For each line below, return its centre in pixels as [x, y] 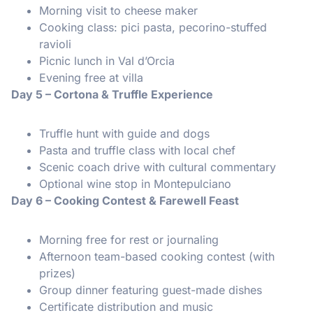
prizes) [57, 273]
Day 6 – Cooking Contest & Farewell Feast [125, 200]
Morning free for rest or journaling [129, 239]
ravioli [55, 44]
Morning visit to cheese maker [118, 10]
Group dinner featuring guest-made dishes [151, 290]
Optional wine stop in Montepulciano [135, 183]
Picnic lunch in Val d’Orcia [107, 60]
